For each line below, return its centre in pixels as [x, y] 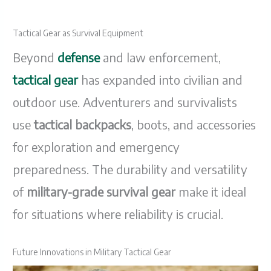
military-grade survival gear [101, 192]
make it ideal [211, 192]
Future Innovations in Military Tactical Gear [92, 252]
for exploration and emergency [96, 147]
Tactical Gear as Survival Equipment [78, 33]
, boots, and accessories [194, 125]
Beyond [35, 57]
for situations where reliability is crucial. [118, 214]
